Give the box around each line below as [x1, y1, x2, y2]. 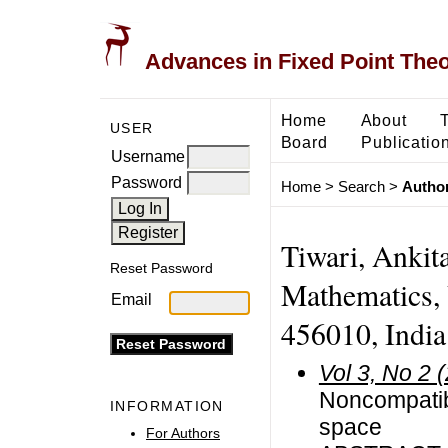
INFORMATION [110, 398, 224, 415]
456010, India [280, 313, 446, 353]
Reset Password [110, 260, 213, 277]
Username [111, 147, 185, 165]
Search [337, 178, 385, 196]
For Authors [146, 424, 220, 441]
